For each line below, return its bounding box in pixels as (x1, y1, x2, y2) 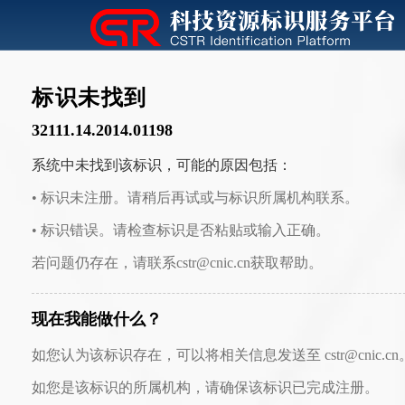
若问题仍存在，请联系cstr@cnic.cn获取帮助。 (32, 255, 323, 270)
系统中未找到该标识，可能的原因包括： (32, 157, 292, 173)
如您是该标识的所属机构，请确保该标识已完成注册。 (32, 380, 379, 395)
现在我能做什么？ (32, 310, 162, 328)
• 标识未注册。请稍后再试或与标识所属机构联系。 (32, 190, 359, 205)
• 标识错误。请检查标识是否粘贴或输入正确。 (32, 222, 330, 238)
